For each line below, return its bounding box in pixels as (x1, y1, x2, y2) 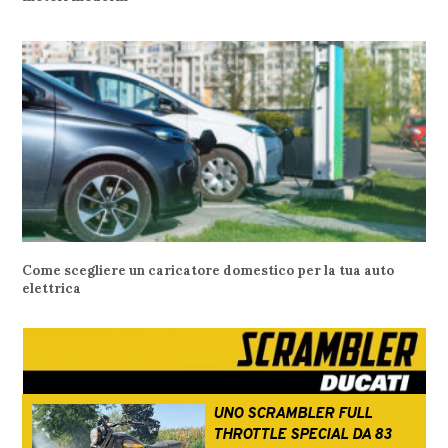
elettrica (22, 280, 82, 298)
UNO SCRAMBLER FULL (212, 405, 372, 425)
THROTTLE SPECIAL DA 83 (212, 426, 391, 446)
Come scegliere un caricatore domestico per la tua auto (22, 262, 395, 280)
